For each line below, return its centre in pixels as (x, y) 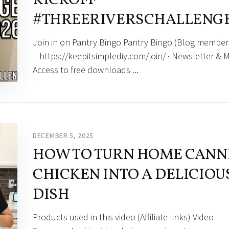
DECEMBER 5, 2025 (63, 135)
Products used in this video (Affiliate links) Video (123, 217)
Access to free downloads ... (86, 70)
